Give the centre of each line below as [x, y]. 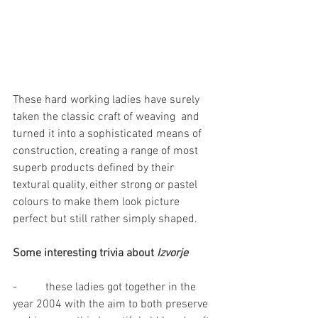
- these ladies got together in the [106, 287]
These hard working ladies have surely [108, 100]
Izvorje [172, 253]
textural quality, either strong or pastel [106, 185]
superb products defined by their [95, 168]
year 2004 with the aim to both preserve [112, 304]
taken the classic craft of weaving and [108, 117]
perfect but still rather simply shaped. [105, 219]
